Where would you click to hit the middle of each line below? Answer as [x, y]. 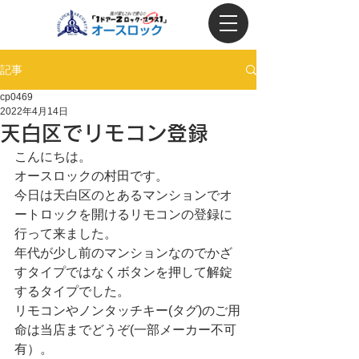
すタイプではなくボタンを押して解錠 [123, 272]
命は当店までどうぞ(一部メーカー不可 [125, 330]
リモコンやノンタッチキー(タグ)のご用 [127, 311]
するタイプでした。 [72, 291]
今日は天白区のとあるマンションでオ [123, 195]
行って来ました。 [66, 234]
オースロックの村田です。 [91, 176]
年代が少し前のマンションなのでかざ [123, 253]
